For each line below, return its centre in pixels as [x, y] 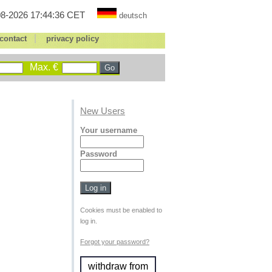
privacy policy [72, 39]
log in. [89, 221]
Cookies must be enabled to [121, 210]
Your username [109, 130]
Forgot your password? [115, 242]
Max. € [44, 67]
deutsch [133, 15]
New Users [103, 111]
